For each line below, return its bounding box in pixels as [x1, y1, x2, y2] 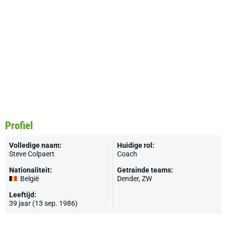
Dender [117, 175, 139, 183]
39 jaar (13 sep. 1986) [9, 199, 78, 207]
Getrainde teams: [117, 166, 173, 174]
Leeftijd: [9, 191, 36, 199]
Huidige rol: [117, 141, 154, 149]
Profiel [5, 120, 33, 132]
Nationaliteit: [9, 166, 52, 174]
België [20, 175, 39, 183]
